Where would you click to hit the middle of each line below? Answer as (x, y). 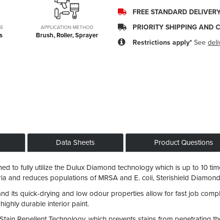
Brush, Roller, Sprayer (67, 36)
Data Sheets (75, 143)
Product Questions (184, 143)
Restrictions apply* (164, 42)
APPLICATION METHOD (67, 28)
